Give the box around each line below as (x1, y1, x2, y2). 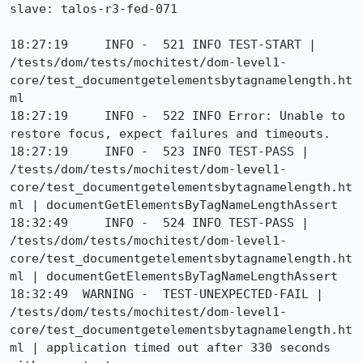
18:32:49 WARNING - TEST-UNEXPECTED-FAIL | (10, 287, 323, 301)
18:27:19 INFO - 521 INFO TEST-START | (10, 37, 316, 52)
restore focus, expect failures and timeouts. (10, 126, 331, 141)
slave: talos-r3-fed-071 (10, 2, 177, 16)
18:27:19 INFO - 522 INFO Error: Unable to (10, 109, 345, 123)
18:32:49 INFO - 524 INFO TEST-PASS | (10, 216, 309, 230)
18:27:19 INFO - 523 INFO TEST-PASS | (10, 144, 309, 159)
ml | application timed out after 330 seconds (10, 340, 331, 355)
